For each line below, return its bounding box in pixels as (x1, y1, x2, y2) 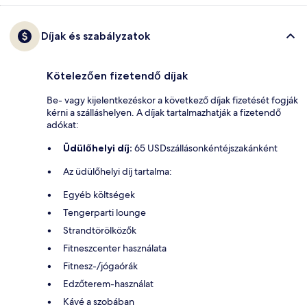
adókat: (47, 118, 79, 131)
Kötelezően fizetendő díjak (47, 69, 188, 82)
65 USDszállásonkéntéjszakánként (132, 141, 278, 154)
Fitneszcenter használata (63, 241, 167, 254)
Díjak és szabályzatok (41, 29, 150, 42)
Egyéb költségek (63, 188, 135, 201)
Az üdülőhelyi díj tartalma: (63, 164, 172, 177)
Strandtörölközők (63, 223, 136, 236)
